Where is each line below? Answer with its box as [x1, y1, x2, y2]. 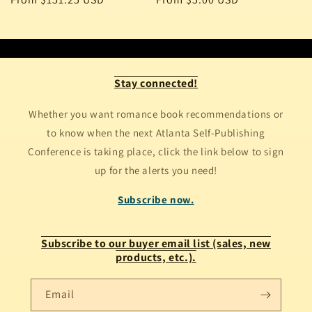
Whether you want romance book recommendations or [29, 107, 283, 120]
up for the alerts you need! [94, 163, 218, 177]
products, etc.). [116, 249, 196, 265]
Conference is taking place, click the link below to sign [28, 144, 284, 158]
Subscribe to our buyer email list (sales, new [40, 235, 271, 251]
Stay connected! [114, 75, 198, 91]
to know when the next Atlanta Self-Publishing [47, 125, 265, 139]
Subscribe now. [118, 192, 194, 206]
